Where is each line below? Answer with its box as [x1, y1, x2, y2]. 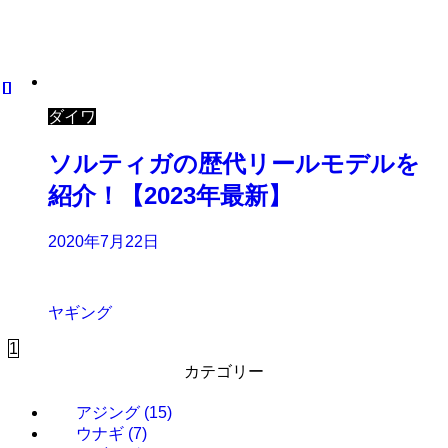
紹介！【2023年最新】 [48, 181, 292, 209]
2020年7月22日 [48, 232, 159, 250]
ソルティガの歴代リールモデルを [48, 149, 420, 177]
